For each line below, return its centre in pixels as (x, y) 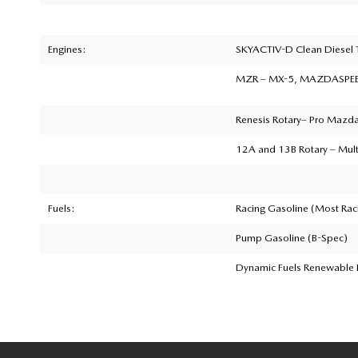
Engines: (67, 49)
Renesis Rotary (268, 119)
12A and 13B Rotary (282, 149)
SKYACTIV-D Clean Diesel (295, 49)
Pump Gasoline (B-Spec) (291, 237)
